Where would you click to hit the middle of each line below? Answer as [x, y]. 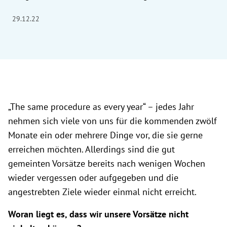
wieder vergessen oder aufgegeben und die [93, 178]
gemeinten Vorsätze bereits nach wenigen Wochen [107, 163]
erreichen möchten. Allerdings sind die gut [91, 149]
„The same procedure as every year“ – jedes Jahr [101, 107]
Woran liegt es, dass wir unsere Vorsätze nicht [98, 214]
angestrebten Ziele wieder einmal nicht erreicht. [102, 192]
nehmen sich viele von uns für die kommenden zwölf [112, 121]
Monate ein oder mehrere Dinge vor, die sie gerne [105, 135]
